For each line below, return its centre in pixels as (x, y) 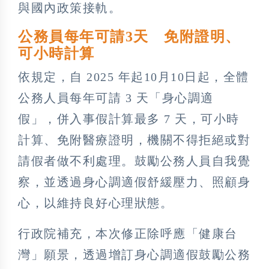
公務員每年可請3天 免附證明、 (129, 36)
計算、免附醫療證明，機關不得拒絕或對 (134, 140)
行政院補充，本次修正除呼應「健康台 (128, 233)
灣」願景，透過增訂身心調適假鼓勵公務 (134, 254)
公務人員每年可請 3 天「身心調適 (116, 98)
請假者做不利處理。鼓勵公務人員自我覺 (134, 161)
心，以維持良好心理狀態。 (95, 203)
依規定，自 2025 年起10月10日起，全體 (134, 77)
